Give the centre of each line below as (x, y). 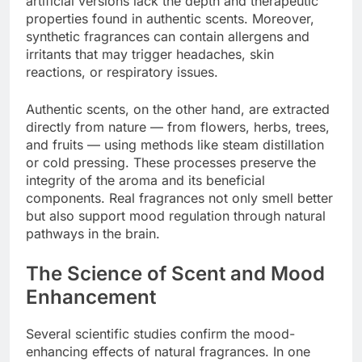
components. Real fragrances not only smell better (179, 198)
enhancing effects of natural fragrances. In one (168, 351)
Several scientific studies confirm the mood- (160, 333)
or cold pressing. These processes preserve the (171, 162)
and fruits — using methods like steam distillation (175, 144)
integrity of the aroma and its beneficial (145, 180)
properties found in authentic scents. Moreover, (170, 18)
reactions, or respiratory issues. (122, 72)
